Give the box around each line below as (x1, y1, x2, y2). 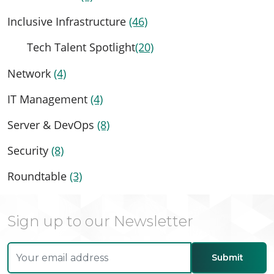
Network (7, 66, 54, 81)
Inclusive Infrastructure (7, 14, 129, 29)
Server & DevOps (7, 117, 97, 133)
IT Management (7, 92, 91, 107)
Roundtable (7, 169, 70, 184)
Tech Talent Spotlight (27, 40, 135, 55)
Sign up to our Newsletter (7, 212, 193, 231)
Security (7, 143, 51, 158)
